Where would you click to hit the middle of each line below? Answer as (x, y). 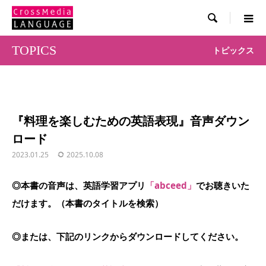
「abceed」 (171, 185)
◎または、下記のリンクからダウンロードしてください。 (128, 236)
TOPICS (34, 50)
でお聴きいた (223, 185)
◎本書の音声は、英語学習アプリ (79, 185)
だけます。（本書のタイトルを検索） (88, 203)
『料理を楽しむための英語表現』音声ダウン (131, 121)
